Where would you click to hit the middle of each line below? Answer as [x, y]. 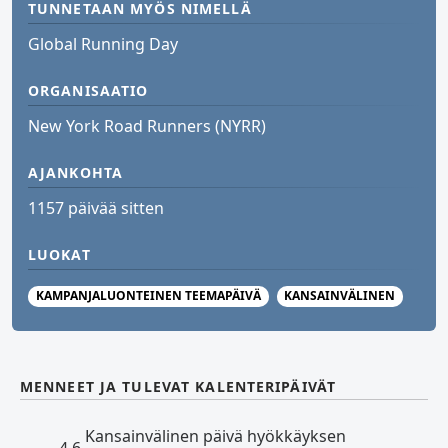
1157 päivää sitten [96, 208]
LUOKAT [59, 255]
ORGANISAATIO [88, 91]
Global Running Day [103, 44]
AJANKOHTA [76, 173]
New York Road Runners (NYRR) [147, 126]
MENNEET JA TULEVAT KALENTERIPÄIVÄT [178, 386]
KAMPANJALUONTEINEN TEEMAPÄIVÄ [148, 296]
